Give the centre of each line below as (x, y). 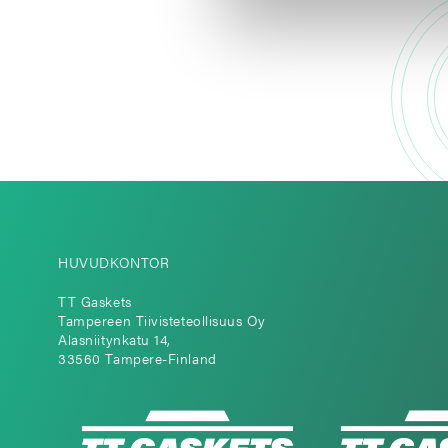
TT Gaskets (95, 302)
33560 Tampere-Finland (137, 359)
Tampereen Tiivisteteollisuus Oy (162, 321)
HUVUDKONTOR (114, 263)
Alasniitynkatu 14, (115, 340)
